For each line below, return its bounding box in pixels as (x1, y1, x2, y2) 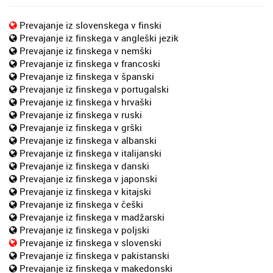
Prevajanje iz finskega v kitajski (19, 185, 151, 197)
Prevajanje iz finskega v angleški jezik (19, 31, 179, 44)
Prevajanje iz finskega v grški (19, 121, 142, 133)
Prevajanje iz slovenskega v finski (19, 18, 161, 31)
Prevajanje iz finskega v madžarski (19, 210, 165, 223)
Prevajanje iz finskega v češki (19, 197, 143, 210)
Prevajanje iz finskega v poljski (19, 223, 149, 236)
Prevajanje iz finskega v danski (19, 159, 149, 172)
